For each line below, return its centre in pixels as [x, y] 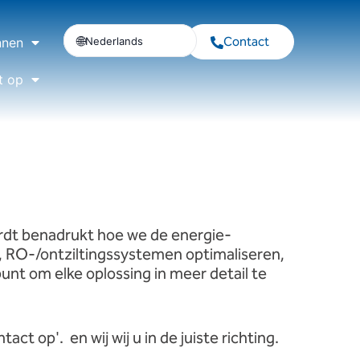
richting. [250, 339]
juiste [201, 339]
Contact [247, 42]
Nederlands [114, 41]
